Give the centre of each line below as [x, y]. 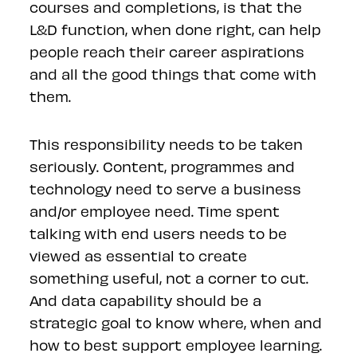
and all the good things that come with [173, 73]
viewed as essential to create [139, 255]
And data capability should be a [146, 300]
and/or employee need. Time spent [155, 210]
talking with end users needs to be [159, 233]
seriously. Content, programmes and [163, 166]
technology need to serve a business [166, 188]
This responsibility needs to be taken [167, 143]
